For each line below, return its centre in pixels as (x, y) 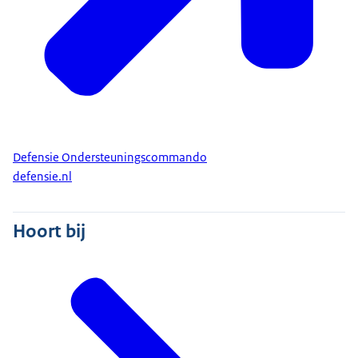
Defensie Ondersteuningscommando (110, 157)
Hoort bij (49, 231)
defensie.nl (42, 177)
